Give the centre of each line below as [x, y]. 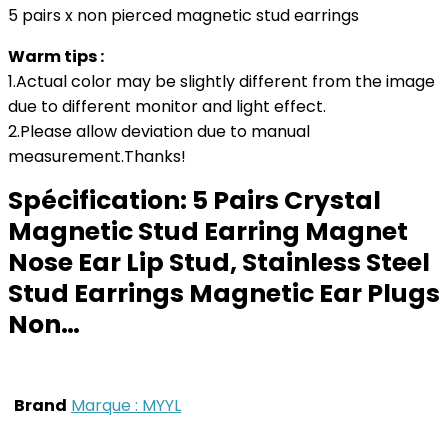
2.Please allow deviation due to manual [159, 131]
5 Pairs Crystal [286, 200]
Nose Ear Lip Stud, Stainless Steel [219, 262]
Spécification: [100, 200]
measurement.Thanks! [97, 156]
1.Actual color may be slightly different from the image [221, 81]
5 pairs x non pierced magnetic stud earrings [183, 15]
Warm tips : [56, 56]
